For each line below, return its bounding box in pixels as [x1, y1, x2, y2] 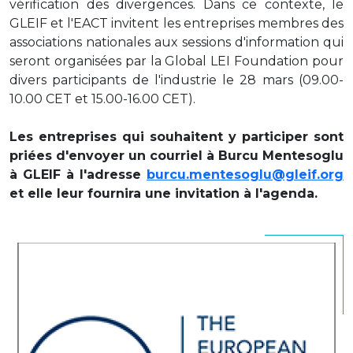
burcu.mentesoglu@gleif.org [147, 167, 344, 182]
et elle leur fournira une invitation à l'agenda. [9, 186, 318, 201]
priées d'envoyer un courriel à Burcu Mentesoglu [9, 148, 344, 163]
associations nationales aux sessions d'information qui [9, 35, 344, 50]
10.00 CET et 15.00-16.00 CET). [9, 91, 195, 106]
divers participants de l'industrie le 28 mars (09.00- [9, 72, 344, 87]
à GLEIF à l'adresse [9, 167, 147, 182]
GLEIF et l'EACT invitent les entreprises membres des [9, 16, 344, 31]
